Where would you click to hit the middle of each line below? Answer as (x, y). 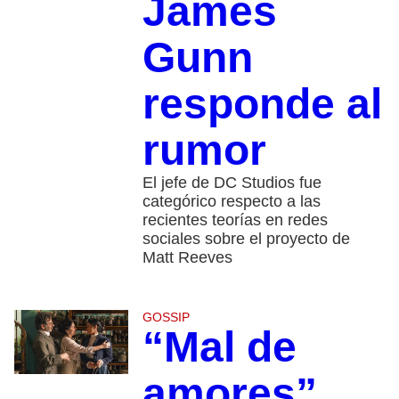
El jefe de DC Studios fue (232, 183)
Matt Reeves (187, 258)
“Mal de (219, 347)
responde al (262, 104)
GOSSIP (166, 318)
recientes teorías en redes (235, 220)
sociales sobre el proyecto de (246, 239)
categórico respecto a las (231, 202)
